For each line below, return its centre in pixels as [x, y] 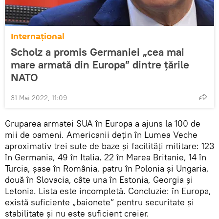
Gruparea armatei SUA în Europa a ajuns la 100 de [103, 123]
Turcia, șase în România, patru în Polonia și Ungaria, [107, 168]
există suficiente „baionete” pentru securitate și [99, 202]
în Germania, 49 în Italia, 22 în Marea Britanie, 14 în [106, 157]
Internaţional [38, 36]
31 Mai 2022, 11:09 [39, 98]
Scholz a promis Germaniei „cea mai [98, 52]
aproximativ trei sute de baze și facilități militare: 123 [109, 146]
